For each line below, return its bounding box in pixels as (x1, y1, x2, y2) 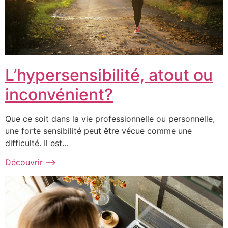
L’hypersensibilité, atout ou (5, 65, 213, 85)
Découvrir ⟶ (5, 157, 56, 168)
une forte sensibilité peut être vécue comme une (5, 126, 192, 136)
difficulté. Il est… (5, 138, 69, 149)
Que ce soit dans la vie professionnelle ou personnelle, (5, 113, 215, 124)
